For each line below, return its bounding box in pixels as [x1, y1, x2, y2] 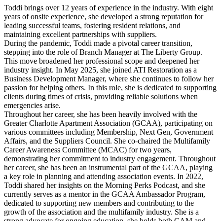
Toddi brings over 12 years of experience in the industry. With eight [4, 3, 213, 12]
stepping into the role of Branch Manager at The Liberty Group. [4, 48, 202, 57]
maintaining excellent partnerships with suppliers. [4, 30, 157, 39]
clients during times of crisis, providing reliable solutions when [4, 92, 198, 101]
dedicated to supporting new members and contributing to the [4, 199, 194, 208]
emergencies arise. [4, 101, 61, 110]
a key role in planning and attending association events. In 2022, [4, 172, 203, 181]
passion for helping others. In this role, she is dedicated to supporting [4, 83, 217, 92]
